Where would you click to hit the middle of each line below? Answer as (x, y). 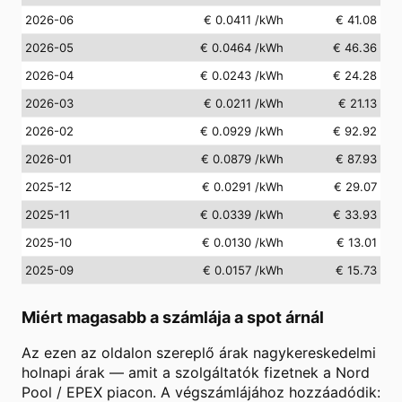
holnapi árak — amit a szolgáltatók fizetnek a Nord (196, 372)
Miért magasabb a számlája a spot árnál (173, 317)
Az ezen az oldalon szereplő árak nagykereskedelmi (199, 352)
